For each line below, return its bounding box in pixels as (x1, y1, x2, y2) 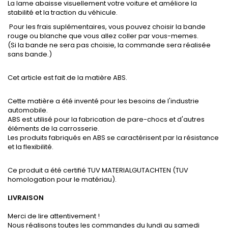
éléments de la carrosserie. (8, 124, 99, 134)
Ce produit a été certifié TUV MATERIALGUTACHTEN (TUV (8, 165, 188, 176)
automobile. (8, 105, 48, 116)
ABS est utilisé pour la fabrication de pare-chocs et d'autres (8, 115, 205, 125)
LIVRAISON (8, 193, 44, 203)
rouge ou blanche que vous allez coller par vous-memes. (8, 31, 198, 41)
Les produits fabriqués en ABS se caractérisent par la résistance (8, 133, 219, 143)
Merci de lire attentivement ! (8, 211, 100, 221)
